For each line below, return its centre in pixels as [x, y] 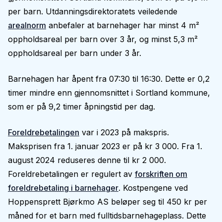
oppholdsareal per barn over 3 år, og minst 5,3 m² [103, 39]
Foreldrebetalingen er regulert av [71, 174]
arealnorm [27, 25]
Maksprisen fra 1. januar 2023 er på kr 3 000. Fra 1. [105, 146]
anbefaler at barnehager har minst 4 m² [123, 25]
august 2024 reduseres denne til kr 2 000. [87, 160]
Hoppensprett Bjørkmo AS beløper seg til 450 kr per [108, 202]
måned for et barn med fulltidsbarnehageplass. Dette [107, 216]
